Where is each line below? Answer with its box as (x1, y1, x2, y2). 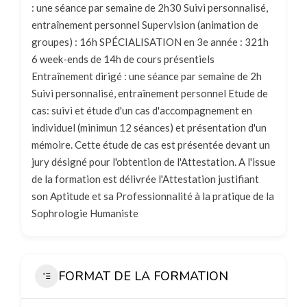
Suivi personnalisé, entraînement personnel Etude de (32, 87, 268, 99)
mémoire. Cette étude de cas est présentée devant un (32, 138, 270, 151)
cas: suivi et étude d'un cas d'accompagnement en (32, 104, 252, 116)
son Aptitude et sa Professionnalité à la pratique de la (32, 190, 274, 202)
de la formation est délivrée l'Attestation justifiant (32, 173, 259, 185)
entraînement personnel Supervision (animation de (32, 19, 258, 31)
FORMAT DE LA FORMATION (58, 267, 228, 284)
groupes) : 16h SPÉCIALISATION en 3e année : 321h (32, 36, 269, 48)
